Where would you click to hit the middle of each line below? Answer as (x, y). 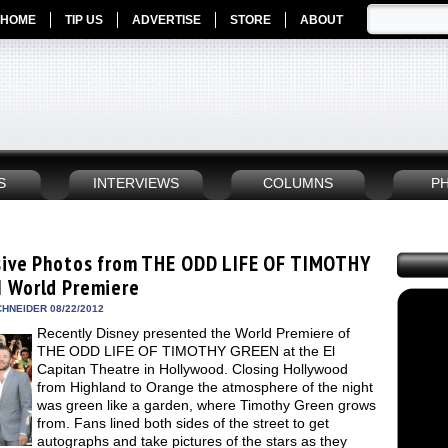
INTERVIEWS (136, 183)
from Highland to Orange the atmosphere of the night (205, 387)
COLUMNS (298, 183)
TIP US (84, 20)
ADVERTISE (166, 20)
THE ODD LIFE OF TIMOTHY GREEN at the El (186, 351)
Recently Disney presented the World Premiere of (193, 333)
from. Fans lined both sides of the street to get (183, 423)
